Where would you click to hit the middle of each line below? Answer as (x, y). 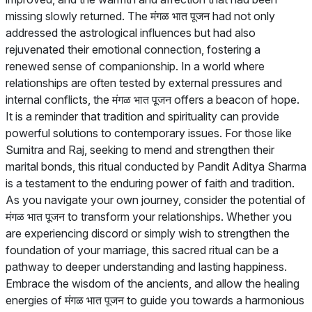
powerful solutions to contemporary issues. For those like (149, 133)
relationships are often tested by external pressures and (144, 83)
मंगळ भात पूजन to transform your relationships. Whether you (149, 217)
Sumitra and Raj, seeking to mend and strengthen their (140, 150)
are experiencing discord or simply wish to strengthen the (148, 233)
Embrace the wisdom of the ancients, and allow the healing (153, 283)
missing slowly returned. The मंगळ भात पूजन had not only (140, 16)
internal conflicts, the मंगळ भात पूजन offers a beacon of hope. (153, 100)
